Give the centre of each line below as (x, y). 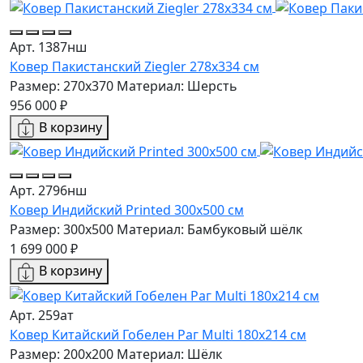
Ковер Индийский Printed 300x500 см (127, 210)
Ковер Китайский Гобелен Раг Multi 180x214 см (158, 334)
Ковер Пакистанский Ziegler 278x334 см (135, 66)
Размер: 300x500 (62, 230)
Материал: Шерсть (177, 85)
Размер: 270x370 (62, 85)
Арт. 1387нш (48, 47)
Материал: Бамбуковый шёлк (209, 230)
